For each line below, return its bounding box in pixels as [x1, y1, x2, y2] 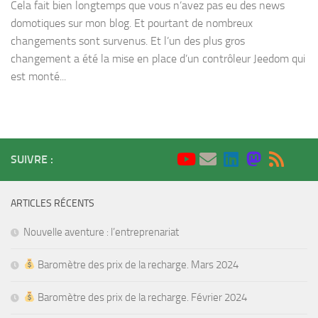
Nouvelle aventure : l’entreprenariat [23, 225, 179, 238]
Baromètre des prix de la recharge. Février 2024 [35, 290, 248, 304]
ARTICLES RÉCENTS [11, 197, 94, 209]
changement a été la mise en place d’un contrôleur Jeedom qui [11, 51, 305, 65]
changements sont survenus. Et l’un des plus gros [11, 33, 245, 48]
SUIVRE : [11, 152, 53, 166]
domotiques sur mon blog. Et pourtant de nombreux [11, 16, 253, 30]
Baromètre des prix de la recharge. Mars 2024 [35, 258, 239, 271]
